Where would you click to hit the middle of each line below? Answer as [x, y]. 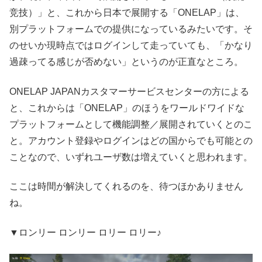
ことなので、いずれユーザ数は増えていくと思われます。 [131, 157]
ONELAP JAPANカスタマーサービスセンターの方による [129, 91]
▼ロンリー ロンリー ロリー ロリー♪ [85, 232]
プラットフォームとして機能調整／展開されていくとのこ [131, 124]
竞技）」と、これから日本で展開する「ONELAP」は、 [127, 13]
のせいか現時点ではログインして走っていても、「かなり [131, 46]
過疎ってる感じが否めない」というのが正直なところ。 [126, 62]
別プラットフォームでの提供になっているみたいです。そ [131, 29]
